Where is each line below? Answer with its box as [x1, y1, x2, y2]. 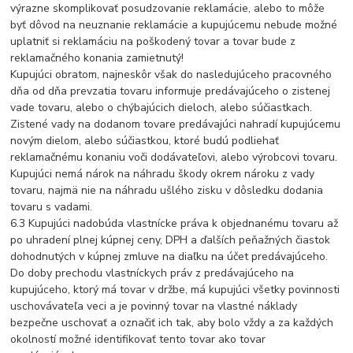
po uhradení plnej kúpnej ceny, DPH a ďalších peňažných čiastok [10, 232, 331, 248]
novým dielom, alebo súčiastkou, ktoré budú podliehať [10, 133, 280, 149]
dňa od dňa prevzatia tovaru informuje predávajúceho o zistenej [10, 84, 331, 99]
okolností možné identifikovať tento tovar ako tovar [10, 332, 266, 347]
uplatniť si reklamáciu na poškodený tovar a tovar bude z [10, 34, 296, 50]
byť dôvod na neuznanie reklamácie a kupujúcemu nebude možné [10, 17, 338, 33]
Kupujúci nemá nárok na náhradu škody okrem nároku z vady [10, 166, 315, 182]
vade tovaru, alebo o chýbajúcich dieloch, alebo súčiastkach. [10, 100, 313, 116]
